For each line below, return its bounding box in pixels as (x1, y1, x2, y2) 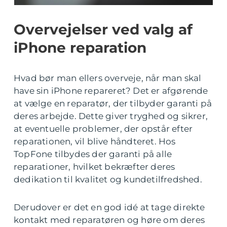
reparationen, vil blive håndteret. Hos (14, 136, 176, 147)
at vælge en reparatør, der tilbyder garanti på (14, 98, 212, 109)
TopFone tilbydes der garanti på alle (14, 149, 172, 160)
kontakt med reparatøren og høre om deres (14, 215, 205, 225)
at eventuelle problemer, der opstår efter (14, 124, 193, 134)
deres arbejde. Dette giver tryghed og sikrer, (14, 111, 208, 122)
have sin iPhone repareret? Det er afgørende (14, 86, 208, 96)
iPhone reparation (14, 39, 146, 57)
